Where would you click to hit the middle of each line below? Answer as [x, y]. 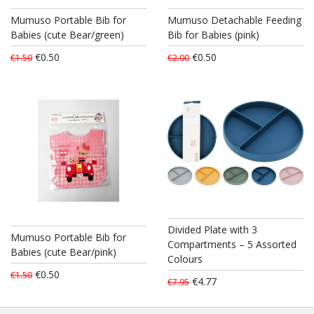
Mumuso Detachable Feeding [234, 20]
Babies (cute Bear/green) [67, 35]
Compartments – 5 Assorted [232, 245]
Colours [185, 259]
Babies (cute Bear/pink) [63, 252]
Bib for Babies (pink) [213, 35]
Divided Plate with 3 [212, 230]
